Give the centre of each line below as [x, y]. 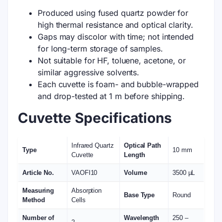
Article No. [38, 172]
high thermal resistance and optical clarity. [115, 25]
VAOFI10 [84, 172]
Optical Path [142, 145]
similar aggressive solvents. [89, 72]
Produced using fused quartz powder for [113, 13]
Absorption [87, 190]
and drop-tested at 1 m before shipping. [111, 96]
